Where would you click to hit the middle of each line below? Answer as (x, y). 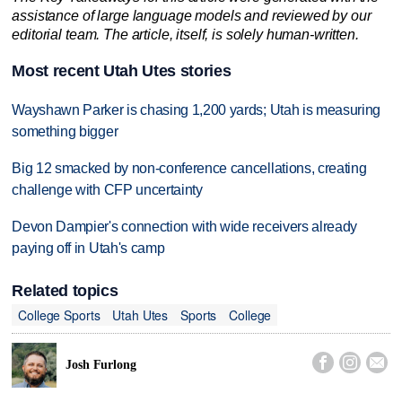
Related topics (65, 291)
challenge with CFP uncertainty (107, 190)
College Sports (59, 315)
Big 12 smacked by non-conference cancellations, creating (189, 169)
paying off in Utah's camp (88, 248)
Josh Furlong (101, 364)
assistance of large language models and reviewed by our (192, 15)
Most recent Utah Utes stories (122, 71)
